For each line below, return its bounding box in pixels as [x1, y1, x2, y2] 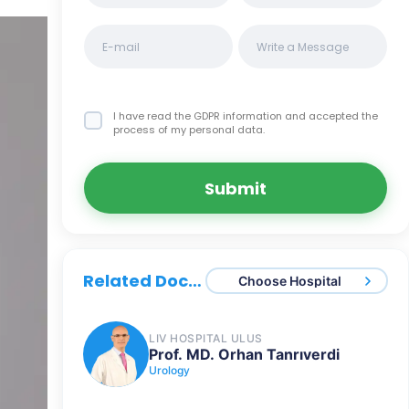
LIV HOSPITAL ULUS [149, 331, 263, 345]
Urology [149, 363, 190, 377]
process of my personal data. [113, 122, 265, 137]
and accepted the [285, 109, 378, 123]
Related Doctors [188, 269, 202, 292]
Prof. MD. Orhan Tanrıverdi [149, 345, 340, 363]
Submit [204, 176, 267, 200]
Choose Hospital [237, 272, 341, 288]
